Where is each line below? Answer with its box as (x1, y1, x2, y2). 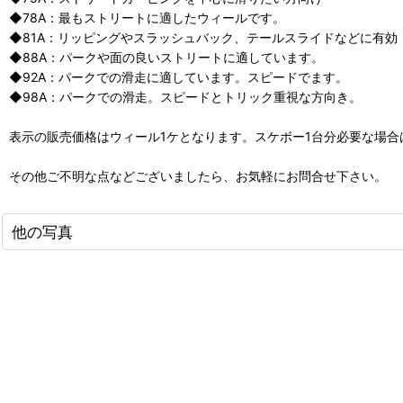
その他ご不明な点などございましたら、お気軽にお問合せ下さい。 (9, 168, 387, 184)
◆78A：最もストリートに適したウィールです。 (9, 10, 285, 25)
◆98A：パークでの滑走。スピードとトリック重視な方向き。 (9, 89, 362, 104)
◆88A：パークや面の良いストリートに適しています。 (9, 49, 324, 65)
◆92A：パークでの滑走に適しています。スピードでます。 (9, 69, 348, 85)
